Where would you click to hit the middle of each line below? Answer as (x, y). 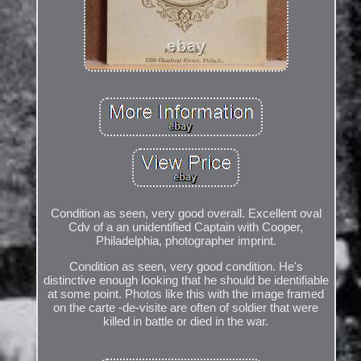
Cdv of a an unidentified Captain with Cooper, (186, 227)
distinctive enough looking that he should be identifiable (186, 280)
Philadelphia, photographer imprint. (186, 241)
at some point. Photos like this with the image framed (186, 294)
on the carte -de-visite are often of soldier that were (186, 308)
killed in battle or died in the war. (186, 322)
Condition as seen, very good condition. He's (186, 267)
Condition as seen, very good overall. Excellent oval (186, 214)
